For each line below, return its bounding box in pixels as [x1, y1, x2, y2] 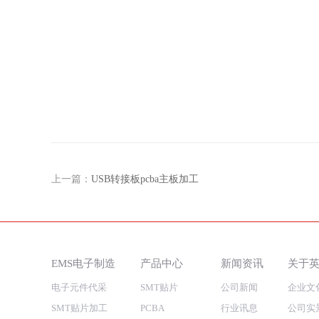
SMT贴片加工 [51, 303, 108, 314]
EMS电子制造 [51, 257, 115, 270]
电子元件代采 [51, 282, 107, 293]
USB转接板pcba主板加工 [91, 174, 199, 185]
